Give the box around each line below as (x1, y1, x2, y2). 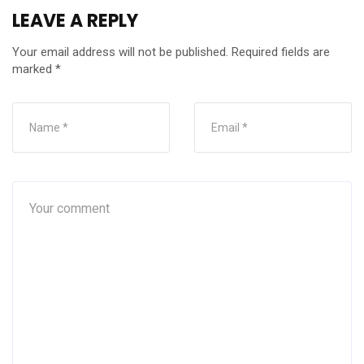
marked (12, 61, 55, 76)
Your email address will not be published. (12, 44, 228, 59)
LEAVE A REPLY (12, 7, 138, 33)
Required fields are (232, 44, 330, 59)
